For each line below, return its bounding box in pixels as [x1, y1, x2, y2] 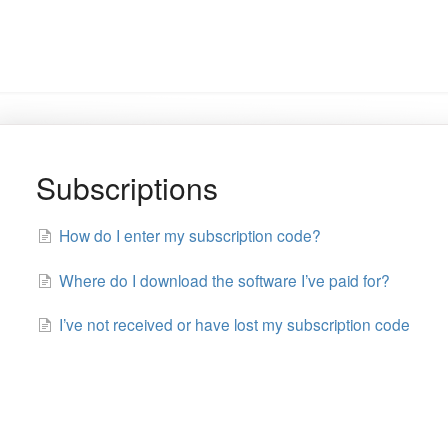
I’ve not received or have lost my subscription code [58, 313, 410, 336]
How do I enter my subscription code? [58, 223, 321, 246]
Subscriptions [35, 166, 218, 209]
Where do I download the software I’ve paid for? [58, 268, 390, 291]
